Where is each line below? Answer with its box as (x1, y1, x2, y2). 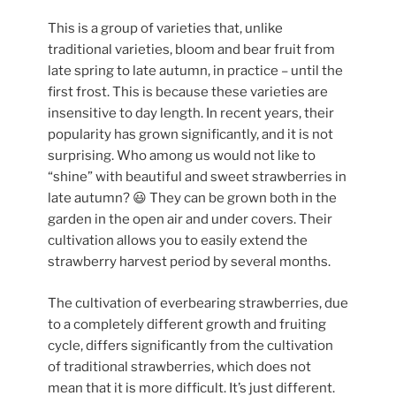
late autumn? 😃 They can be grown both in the (48, 190, 337, 207)
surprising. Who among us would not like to (48, 148, 316, 164)
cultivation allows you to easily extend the (48, 232, 308, 249)
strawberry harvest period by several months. (48, 254, 331, 270)
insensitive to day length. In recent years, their (48, 105, 334, 122)
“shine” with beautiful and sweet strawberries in (48, 169, 346, 186)
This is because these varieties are (112, 84, 328, 101)
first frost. (48, 84, 112, 101)
